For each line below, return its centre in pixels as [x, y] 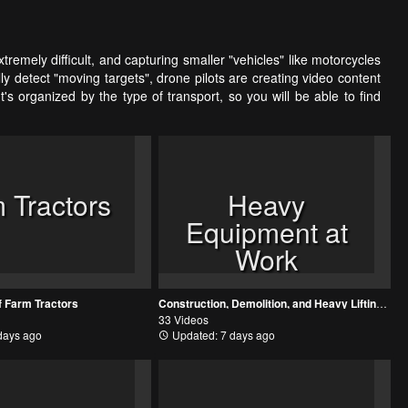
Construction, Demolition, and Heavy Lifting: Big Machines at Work [382, 303]
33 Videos [184, 320]
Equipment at [266, 231]
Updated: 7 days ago [223, 335]
